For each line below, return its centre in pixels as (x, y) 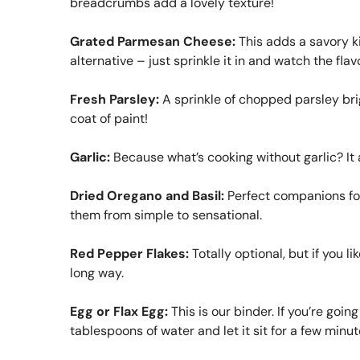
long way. (97, 272)
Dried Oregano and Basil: (147, 195)
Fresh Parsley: (115, 99)
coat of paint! (109, 118)
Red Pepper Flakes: (129, 253)
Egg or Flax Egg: (119, 311)
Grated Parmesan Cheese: (153, 41)
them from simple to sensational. (166, 215)
